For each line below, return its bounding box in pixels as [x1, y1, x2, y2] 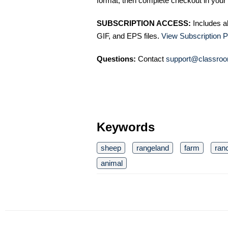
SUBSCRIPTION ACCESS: [97, 19, 191, 28]
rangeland [136, 144, 169, 153]
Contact [136, 54, 166, 64]
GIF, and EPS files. [97, 32, 161, 41]
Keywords [97, 120, 155, 134]
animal [101, 159, 123, 168]
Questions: [97, 54, 136, 64]
